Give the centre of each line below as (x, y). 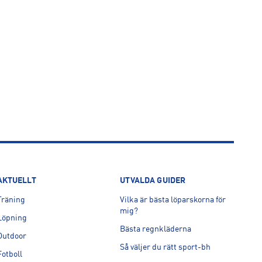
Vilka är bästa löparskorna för (173, 200)
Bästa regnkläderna (156, 229)
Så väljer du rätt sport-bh (166, 247)
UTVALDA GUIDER (153, 181)
